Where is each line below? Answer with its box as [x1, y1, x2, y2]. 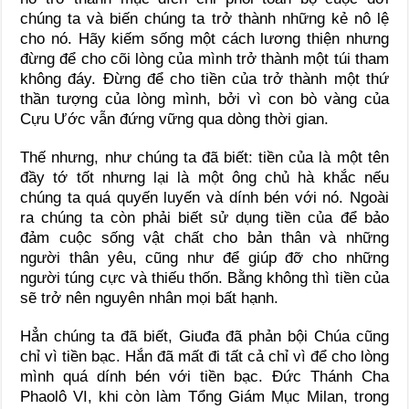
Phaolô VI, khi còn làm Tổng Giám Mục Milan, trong [20, 388, 389, 406]
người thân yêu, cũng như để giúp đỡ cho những [20, 249, 389, 267]
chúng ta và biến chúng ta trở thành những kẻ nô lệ [20, 10, 389, 28]
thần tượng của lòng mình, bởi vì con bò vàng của [20, 90, 389, 109]
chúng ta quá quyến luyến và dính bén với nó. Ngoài [20, 189, 389, 207]
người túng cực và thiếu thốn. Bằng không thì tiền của [20, 269, 389, 288]
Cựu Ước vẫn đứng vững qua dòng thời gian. [20, 110, 330, 129]
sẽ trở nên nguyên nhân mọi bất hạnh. [20, 289, 279, 308]
